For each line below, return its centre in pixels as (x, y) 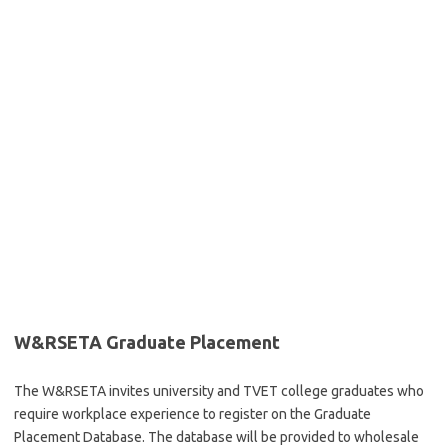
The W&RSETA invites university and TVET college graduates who (219, 391)
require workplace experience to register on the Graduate (192, 414)
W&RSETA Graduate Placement (147, 342)
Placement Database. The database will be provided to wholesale (216, 437)
